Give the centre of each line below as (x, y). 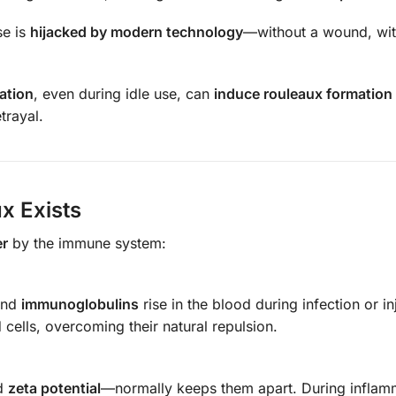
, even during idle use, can (124, 93)
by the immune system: (87, 243)
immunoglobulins (80, 305)
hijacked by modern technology (137, 32)
